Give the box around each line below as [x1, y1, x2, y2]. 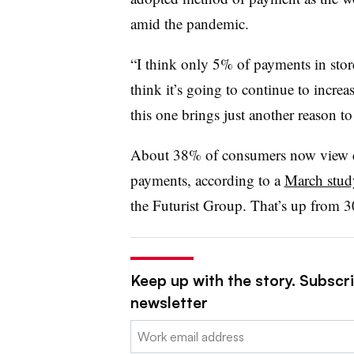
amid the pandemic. [130, 13, 249, 33]
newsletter [130, 292, 208, 312]
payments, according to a [130, 169, 284, 190]
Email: [130, 321, 163, 337]
